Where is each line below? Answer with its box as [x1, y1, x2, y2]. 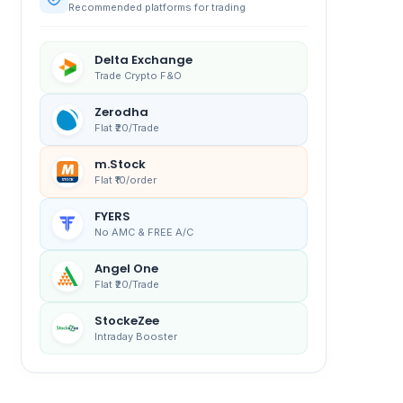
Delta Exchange [94, 51, 193, 69]
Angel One [94, 260, 158, 278]
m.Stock [94, 156, 146, 174]
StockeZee [94, 312, 159, 330]
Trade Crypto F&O [94, 69, 182, 83]
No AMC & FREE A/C [94, 226, 193, 239]
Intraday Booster [94, 330, 177, 344]
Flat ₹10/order [94, 174, 157, 187]
